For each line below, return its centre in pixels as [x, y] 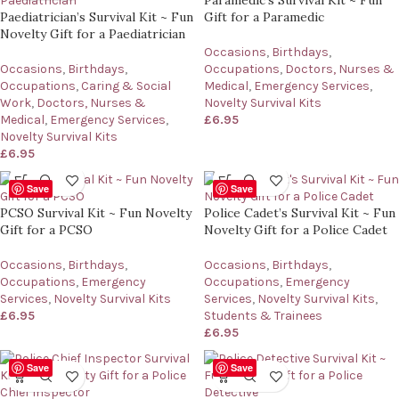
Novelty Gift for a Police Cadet [296, 230]
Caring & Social [126, 86]
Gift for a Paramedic [264, 17]
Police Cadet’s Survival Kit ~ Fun [300, 213]
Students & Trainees [263, 316]
